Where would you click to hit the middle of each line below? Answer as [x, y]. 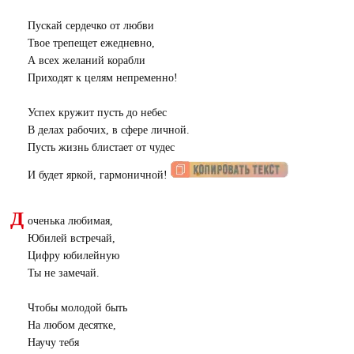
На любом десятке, [72, 325]
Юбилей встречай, [71, 238]
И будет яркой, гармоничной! [99, 175]
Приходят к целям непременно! [102, 77]
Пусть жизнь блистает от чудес [101, 147]
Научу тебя [53, 342]
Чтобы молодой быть [77, 307]
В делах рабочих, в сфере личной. [108, 130]
